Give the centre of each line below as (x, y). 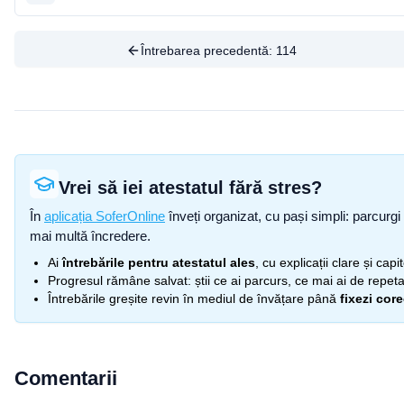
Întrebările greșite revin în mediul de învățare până (192, 298)
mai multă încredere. (90, 236)
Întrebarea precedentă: (209, 50)
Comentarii (66, 378)
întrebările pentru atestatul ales (159, 262)
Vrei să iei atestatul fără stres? (190, 188)
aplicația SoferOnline (105, 216)
